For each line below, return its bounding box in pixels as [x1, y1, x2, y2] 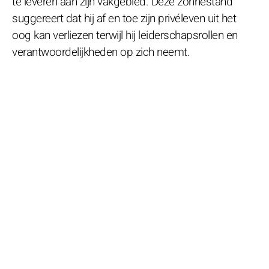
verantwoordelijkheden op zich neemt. [12, 43, 190, 61]
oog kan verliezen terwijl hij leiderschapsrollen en [12, 26, 238, 44]
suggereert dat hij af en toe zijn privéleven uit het [12, 10, 236, 27]
